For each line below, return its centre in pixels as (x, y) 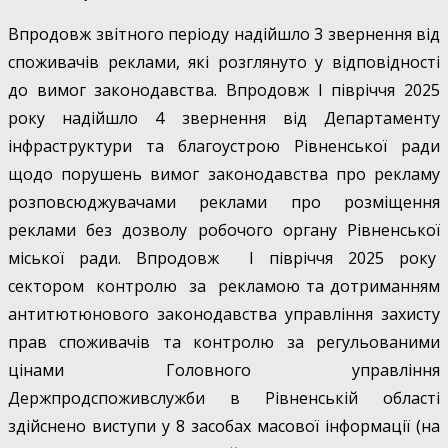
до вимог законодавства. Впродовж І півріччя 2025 (224, 90)
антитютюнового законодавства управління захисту (224, 314)
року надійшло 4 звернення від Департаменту (224, 118)
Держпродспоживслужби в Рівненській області (224, 398)
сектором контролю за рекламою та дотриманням (224, 286)
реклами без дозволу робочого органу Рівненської (224, 230)
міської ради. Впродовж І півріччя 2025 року (224, 258)
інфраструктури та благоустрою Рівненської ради (224, 146)
